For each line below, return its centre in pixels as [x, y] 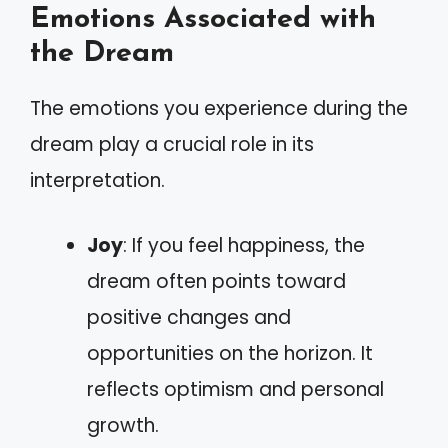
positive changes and [189, 317]
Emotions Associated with [203, 19]
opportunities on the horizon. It [230, 353]
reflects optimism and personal [235, 389]
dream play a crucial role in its [172, 144]
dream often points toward [216, 281]
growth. [123, 425]
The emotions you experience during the [219, 108]
